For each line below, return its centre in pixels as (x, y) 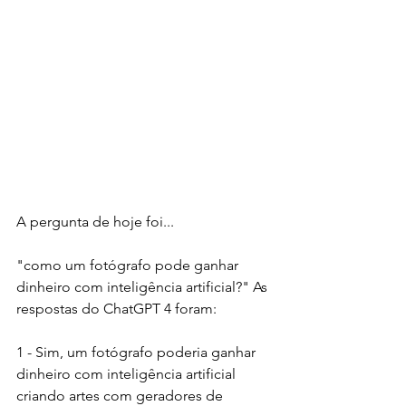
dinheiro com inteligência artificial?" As (144, 287)
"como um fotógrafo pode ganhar (129, 266)
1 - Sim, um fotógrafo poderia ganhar (138, 353)
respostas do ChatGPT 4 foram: (116, 309)
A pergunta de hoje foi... (95, 222)
